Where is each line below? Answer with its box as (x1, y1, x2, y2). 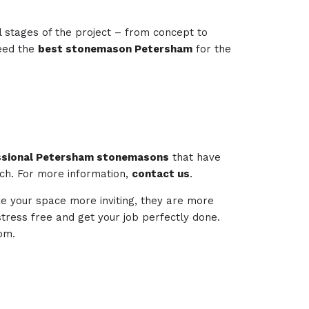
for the (192, 43, 232, 55)
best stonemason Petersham (38, 43, 193, 55)
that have (169, 151, 221, 163)
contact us (132, 168, 190, 180)
